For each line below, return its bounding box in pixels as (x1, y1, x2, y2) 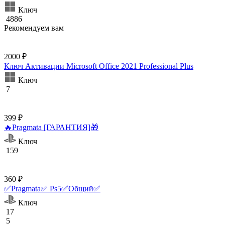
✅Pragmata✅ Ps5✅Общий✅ (4, 184, 100, 193)
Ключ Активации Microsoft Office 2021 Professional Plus (4, 61, 193, 70)
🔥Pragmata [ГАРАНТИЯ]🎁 (4, 123, 98, 132)
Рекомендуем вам (4, 23, 64, 32)
